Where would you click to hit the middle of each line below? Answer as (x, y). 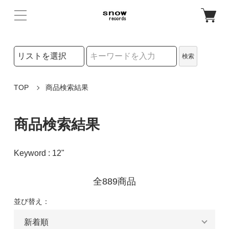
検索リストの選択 (42, 51)
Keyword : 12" (39, 153)
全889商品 (114, 181)
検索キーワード (38, 71)
